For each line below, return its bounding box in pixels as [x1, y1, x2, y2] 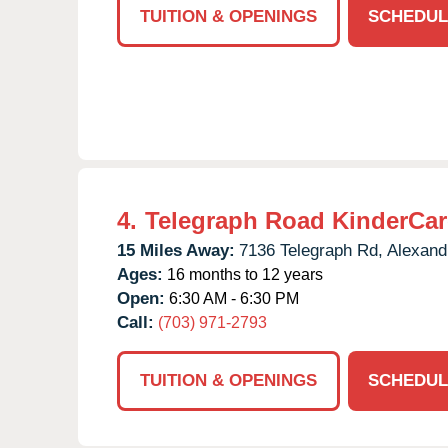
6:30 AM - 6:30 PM [165, 289, 299, 307]
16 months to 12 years [163, 265, 323, 283]
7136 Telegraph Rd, [239, 240, 383, 260]
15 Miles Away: [117, 240, 235, 260]
